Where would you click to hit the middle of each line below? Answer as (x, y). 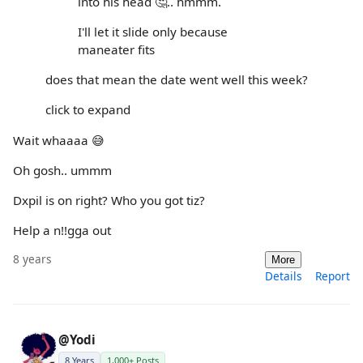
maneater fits (116, 49)
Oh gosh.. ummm (62, 170)
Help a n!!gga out (62, 231)
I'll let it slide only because (153, 31)
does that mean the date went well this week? (177, 80)
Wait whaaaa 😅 (59, 140)
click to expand (88, 110)
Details (284, 276)
